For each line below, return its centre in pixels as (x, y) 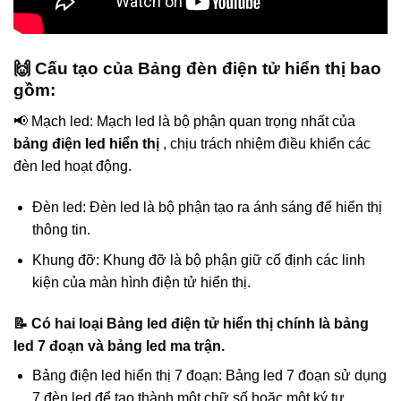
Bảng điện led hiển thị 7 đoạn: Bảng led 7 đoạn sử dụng (209, 376)
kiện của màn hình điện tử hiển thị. (141, 283)
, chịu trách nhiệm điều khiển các (265, 144)
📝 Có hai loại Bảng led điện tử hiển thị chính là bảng (191, 324)
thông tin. (61, 229)
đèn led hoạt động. (73, 166)
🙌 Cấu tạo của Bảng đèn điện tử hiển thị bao (197, 69)
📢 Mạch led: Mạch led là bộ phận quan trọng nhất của (184, 122)
